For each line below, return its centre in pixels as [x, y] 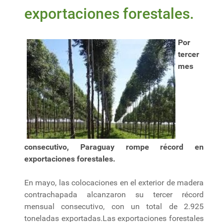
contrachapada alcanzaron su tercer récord [114, 194]
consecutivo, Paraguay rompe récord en [114, 147]
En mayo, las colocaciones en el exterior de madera [114, 182]
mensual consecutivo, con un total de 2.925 [114, 206]
